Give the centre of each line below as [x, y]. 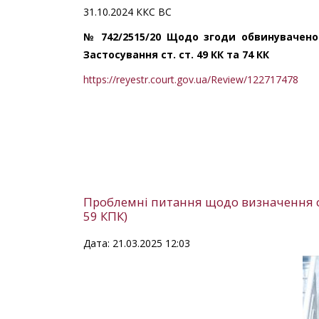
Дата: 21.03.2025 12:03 [137, 243]
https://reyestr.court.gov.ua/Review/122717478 [191, 79]
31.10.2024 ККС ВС [127, 11]
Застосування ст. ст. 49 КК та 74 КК [176, 54]
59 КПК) [105, 216]
